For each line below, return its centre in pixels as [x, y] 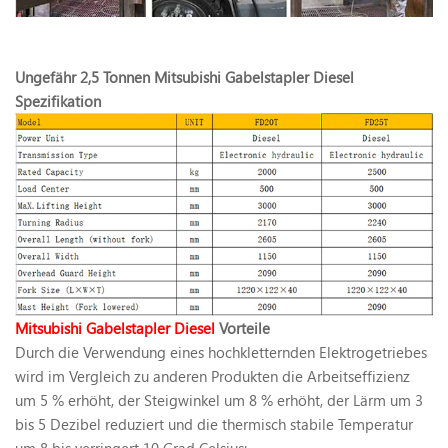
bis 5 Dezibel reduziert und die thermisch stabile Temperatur [214, 424]
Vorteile [242, 328]
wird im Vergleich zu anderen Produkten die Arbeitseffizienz [212, 376]
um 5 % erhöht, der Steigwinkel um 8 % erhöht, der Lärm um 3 [219, 400]
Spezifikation [58, 100]
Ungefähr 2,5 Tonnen [82, 76]
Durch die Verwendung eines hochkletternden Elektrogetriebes [221, 352]
